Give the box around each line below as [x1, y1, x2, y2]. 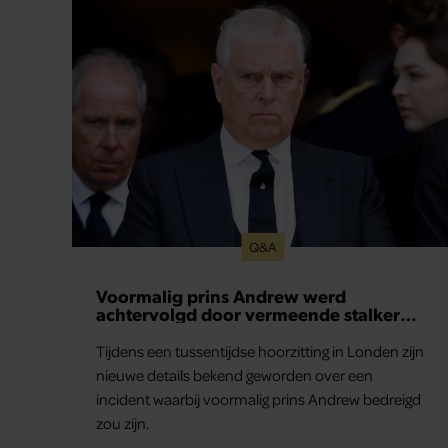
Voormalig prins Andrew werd [96, 283, 346, 307]
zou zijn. [96, 412, 152, 433]
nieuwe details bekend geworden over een [96, 364, 373, 385]
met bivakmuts [96, 319, 219, 343]
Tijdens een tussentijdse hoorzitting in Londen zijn [96, 340, 424, 361]
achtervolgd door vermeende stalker [96, 301, 400, 325]
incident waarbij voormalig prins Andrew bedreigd [96, 388, 421, 409]
